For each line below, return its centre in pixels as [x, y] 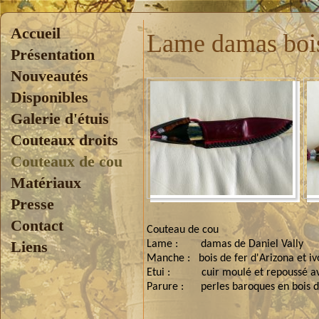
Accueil [36, 33]
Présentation [53, 54]
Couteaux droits [64, 140]
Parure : [165, 287]
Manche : [168, 258]
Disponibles [49, 97]
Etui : [158, 273]
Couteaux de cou [67, 161]
